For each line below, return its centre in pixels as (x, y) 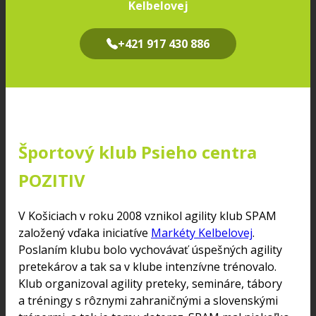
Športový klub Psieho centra (138, 152)
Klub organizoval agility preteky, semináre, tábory (150, 283)
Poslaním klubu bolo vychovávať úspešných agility (150, 249)
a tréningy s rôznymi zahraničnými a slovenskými (148, 300)
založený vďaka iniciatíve (85, 232)
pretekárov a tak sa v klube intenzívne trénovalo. (147, 266)
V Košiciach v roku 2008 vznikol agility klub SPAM (147, 215)
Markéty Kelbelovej (202, 232)
